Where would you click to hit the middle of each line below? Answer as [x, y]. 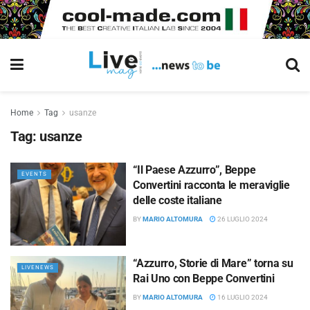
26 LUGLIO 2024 [242, 219]
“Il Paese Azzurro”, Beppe [194, 170]
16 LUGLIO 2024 [242, 297]
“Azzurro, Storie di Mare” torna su [213, 263]
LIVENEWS [38, 267]
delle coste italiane [177, 200]
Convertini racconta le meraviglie [211, 185]
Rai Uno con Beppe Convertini [204, 278]
